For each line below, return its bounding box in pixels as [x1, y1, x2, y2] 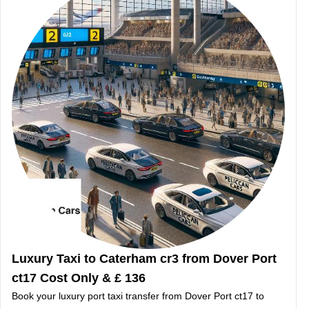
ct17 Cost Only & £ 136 [12, 271, 146, 286]
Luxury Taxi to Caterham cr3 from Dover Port [12, 252, 277, 266]
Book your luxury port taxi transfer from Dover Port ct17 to [12, 290, 264, 302]
